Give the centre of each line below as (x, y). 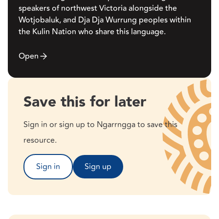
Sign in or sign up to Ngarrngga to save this (100, 124)
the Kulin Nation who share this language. (92, 32)
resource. (40, 140)
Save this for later (85, 102)
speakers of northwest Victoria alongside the (98, 8)
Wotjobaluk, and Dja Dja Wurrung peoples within (105, 20)
